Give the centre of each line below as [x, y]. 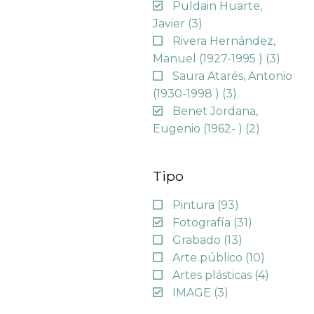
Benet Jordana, [216, 111]
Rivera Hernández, [224, 41]
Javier [171, 23]
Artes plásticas [214, 275]
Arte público [209, 258]
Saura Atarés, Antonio [233, 76]
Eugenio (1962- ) [199, 128]
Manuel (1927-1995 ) [210, 58]
